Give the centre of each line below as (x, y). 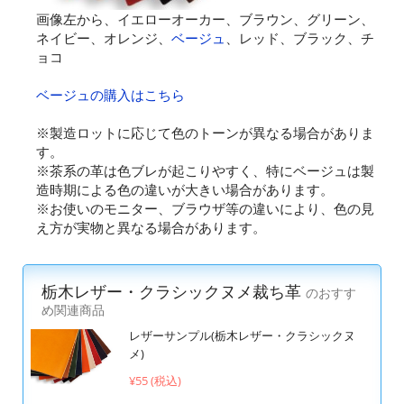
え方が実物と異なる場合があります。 (151, 228)
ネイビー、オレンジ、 (104, 38)
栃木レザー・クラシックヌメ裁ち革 (174, 292)
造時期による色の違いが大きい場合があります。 (185, 190)
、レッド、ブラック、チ (300, 38)
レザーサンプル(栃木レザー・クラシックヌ (242, 336)
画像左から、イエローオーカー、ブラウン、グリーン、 (205, 19)
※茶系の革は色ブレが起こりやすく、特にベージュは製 (205, 171)
